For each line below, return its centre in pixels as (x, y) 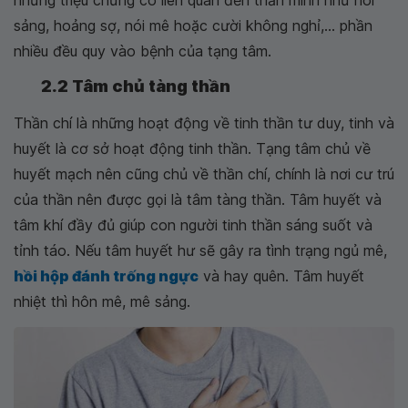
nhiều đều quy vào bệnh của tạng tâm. (143, 51)
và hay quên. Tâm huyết (281, 276)
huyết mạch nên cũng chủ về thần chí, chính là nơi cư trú (204, 174)
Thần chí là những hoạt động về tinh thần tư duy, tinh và (204, 123)
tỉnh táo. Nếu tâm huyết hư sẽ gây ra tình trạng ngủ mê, (200, 250)
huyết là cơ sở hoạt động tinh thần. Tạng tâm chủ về (192, 148)
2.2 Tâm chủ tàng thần (136, 86)
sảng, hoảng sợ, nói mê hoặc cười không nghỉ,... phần (193, 25)
